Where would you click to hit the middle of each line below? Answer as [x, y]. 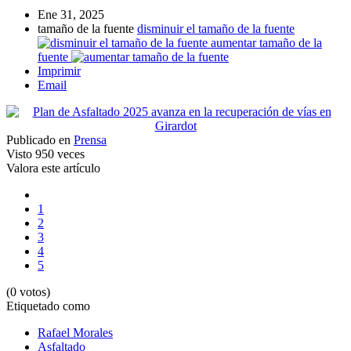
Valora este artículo [53, 168]
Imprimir [59, 71]
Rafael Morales [75, 333]
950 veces [58, 154]
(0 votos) [28, 292]
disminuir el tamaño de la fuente [216, 29]
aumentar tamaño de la [266, 43]
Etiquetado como [48, 306]
